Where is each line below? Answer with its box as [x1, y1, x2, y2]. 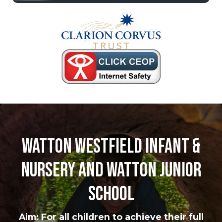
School [88, 182, 134, 206]
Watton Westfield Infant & [22, 134, 200, 159]
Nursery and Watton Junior [21, 158, 201, 182]
